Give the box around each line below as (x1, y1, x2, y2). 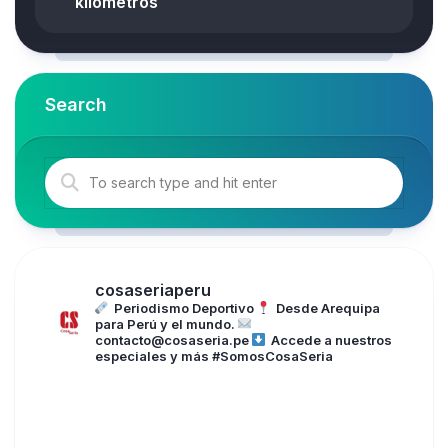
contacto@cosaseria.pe (95, 331, 249, 348)
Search (45, 93, 107, 115)
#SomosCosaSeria (209, 347, 333, 364)
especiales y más (95, 347, 209, 364)
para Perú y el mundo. (95, 315, 235, 332)
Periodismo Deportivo (111, 299, 254, 316)
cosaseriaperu (95, 279, 211, 300)
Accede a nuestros (268, 331, 392, 348)
